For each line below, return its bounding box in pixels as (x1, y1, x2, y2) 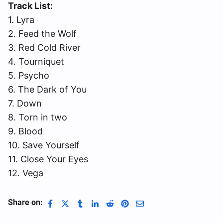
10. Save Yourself (8, 139, 80, 150)
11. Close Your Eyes (8, 153, 88, 164)
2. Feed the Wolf (8, 28, 77, 39)
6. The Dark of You (8, 84, 87, 95)
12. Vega (8, 167, 43, 178)
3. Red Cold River (8, 42, 81, 53)
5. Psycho (8, 70, 49, 81)
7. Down (8, 98, 42, 109)
